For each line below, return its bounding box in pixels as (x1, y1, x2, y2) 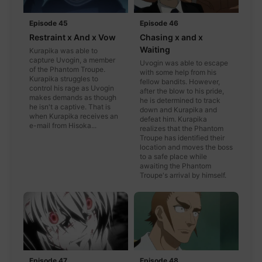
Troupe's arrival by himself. (140, 170, 226, 180)
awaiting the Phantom (140, 161, 211, 170)
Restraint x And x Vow (29, 32, 116, 42)
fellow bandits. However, (140, 77, 220, 86)
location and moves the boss (140, 142, 233, 151)
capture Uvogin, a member (29, 55, 115, 64)
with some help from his (140, 67, 216, 77)
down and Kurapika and (140, 105, 217, 114)
